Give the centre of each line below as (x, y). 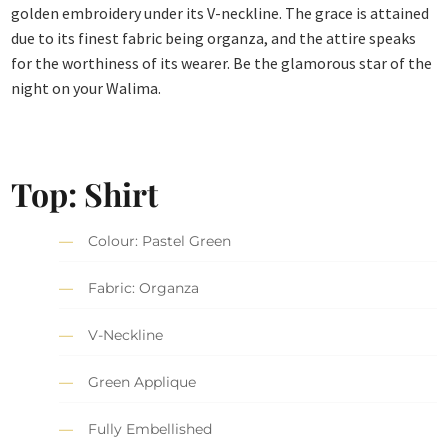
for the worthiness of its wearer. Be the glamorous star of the (222, 63)
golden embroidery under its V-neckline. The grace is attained (220, 13)
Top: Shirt (85, 193)
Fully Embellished (150, 429)
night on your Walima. (86, 88)
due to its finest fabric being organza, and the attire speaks (214, 38)
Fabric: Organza (144, 288)
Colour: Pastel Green (160, 241)
